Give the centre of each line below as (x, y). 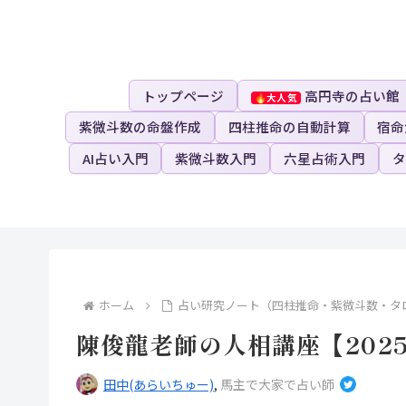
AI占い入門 (115, 158)
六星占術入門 (324, 158)
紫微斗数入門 (216, 158)
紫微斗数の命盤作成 (140, 127)
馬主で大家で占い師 (277, 384)
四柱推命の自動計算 (289, 127)
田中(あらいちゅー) (159, 384)
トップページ (183, 95)
